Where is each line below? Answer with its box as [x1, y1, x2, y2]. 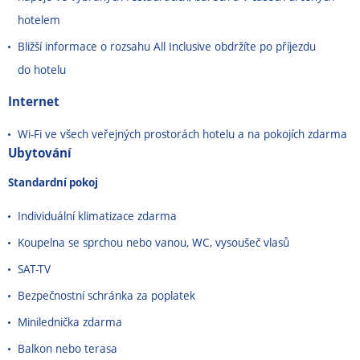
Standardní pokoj [8, 174, 100, 190]
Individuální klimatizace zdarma [18, 208, 177, 223]
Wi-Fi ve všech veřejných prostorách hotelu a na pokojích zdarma [18, 126, 347, 141]
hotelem [18, 12, 60, 27]
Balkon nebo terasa [18, 341, 117, 356]
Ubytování [8, 144, 72, 162]
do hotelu [18, 62, 66, 77]
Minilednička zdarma [18, 314, 122, 329]
